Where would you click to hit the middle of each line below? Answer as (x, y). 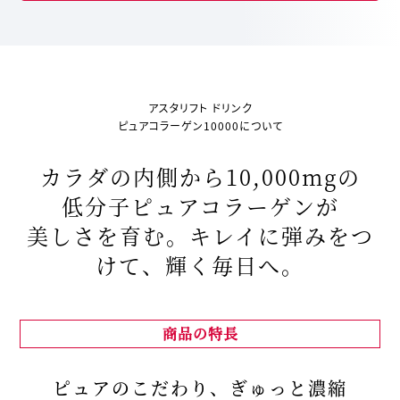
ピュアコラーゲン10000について (200, 126)
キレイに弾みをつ (281, 236)
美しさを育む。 (108, 236)
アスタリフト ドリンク (200, 108)
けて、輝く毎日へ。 (200, 265)
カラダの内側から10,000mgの (200, 177)
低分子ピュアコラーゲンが (200, 206)
